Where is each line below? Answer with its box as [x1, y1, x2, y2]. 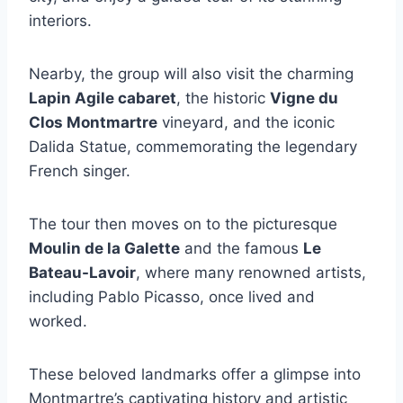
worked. [29, 311, 87, 330]
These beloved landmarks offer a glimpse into [29, 364, 361, 383]
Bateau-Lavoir [29, 263, 136, 282]
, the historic [176, 88, 270, 107]
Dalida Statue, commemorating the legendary [29, 137, 357, 156]
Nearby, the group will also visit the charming [29, 64, 354, 83]
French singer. [29, 161, 130, 180]
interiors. [29, 11, 92, 30]
